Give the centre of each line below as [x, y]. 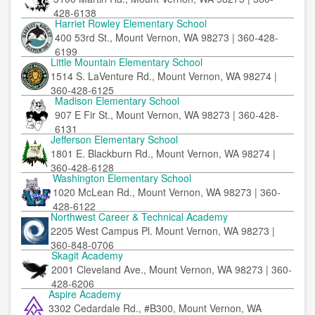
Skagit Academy [87, 256]
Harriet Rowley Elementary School [131, 24]
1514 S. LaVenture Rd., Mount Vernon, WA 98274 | [163, 76]
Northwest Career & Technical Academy [140, 217]
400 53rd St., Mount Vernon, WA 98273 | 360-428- [167, 38]
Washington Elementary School [122, 178]
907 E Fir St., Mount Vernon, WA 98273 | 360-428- [167, 115]
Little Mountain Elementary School [126, 62]
